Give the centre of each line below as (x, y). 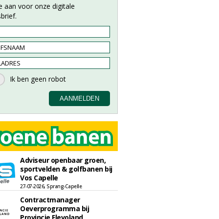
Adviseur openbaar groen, (63, 160)
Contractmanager (50, 200)
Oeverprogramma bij (55, 208)
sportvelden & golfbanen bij (66, 169)
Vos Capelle (39, 178)
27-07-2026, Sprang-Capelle (51, 186)
